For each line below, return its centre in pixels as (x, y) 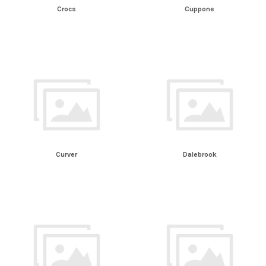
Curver (66, 154)
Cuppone (199, 9)
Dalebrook (199, 154)
